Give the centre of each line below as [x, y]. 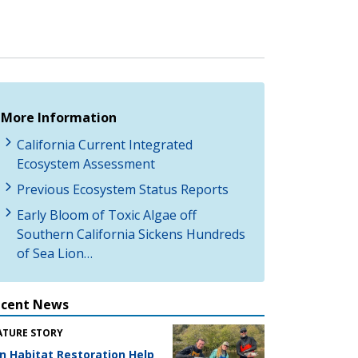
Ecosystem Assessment [86, 163]
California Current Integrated [105, 144]
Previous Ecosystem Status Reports [123, 189]
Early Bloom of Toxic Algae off [107, 215]
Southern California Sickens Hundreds [131, 234]
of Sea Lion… [55, 253]
